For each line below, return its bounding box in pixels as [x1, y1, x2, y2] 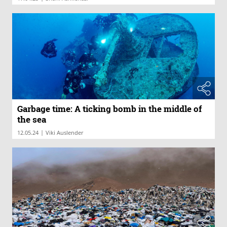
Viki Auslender [46, 128, 83, 136]
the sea [17, 113, 46, 125]
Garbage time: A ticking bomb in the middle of [17, 102, 202, 115]
